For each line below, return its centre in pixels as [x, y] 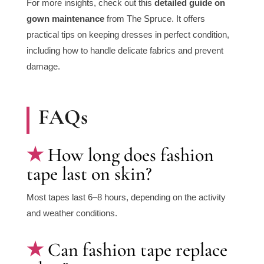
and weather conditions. [72, 213]
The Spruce [149, 19]
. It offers [188, 19]
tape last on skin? [89, 174]
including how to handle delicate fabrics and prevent [125, 51]
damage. [43, 67]
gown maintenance [65, 19]
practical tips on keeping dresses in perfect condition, [128, 35]
